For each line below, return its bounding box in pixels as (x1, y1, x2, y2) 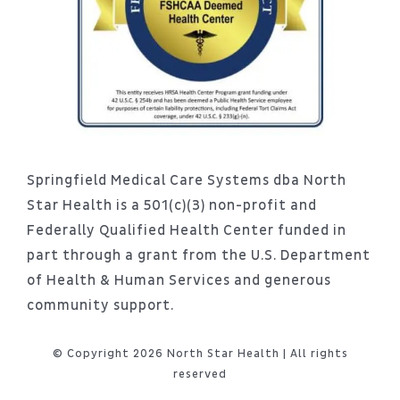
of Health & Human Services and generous (26, 271, 331, 290)
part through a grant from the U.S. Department (26, 246, 371, 265)
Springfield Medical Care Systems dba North (26, 171, 346, 190)
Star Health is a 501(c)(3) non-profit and (26, 196, 317, 215)
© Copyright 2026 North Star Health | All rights (52, 346, 348, 362)
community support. (26, 296, 174, 315)
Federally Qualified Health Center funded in (26, 221, 346, 240)
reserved (173, 367, 227, 382)
